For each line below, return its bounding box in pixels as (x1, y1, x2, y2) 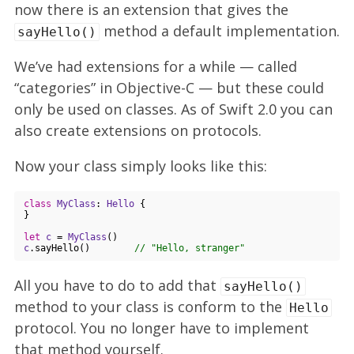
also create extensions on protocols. (14, 121, 262, 140)
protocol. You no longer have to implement (14, 318, 309, 337)
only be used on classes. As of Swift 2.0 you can (14, 100, 333, 119)
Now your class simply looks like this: (14, 156, 267, 175)
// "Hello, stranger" (134, 243, 245, 254)
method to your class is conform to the (14, 297, 286, 316)
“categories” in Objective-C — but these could (14, 78, 324, 97)
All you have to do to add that (14, 276, 220, 295)
